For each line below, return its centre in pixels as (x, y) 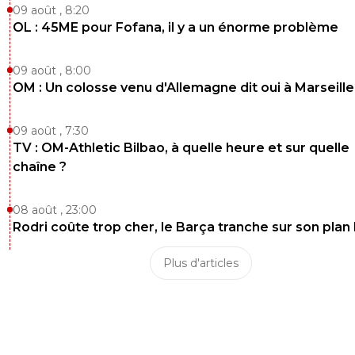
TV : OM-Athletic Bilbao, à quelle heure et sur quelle (181, 147)
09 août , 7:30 (51, 130)
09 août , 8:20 (51, 10)
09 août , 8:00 (52, 70)
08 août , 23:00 (55, 210)
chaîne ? (40, 166)
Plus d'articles (200, 263)
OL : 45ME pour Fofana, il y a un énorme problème (176, 27)
